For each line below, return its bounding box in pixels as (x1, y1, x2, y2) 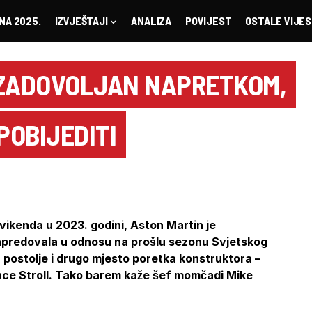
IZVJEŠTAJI (54, 14, 108, 27)
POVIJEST (185, 14, 232, 27)
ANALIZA (131, 14, 171, 27)
